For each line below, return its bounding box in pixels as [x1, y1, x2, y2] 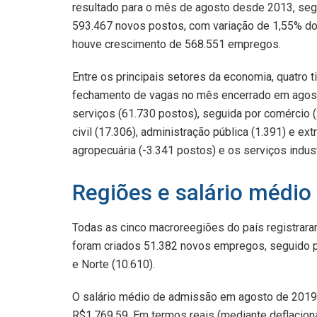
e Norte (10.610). [72, 258, 155, 272]
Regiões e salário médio [72, 179, 311, 206]
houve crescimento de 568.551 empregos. [72, 37, 281, 51]
